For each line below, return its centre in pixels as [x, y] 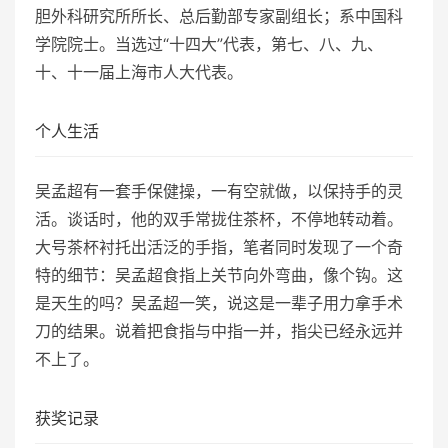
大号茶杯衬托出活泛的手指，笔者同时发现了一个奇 [219, 246]
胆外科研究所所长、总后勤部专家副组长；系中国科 [219, 15]
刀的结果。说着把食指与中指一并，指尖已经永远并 [219, 330]
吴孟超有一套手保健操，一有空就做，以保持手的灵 [219, 190]
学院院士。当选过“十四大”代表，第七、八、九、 [209, 43]
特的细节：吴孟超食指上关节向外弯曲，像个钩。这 [219, 274]
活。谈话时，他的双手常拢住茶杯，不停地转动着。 [219, 218]
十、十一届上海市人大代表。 [139, 71]
